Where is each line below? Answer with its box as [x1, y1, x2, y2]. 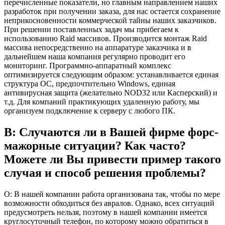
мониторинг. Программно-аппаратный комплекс [4, 61, 171, 70]
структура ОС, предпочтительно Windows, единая [4, 79, 175, 88]
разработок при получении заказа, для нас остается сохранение [4, 7, 220, 16]
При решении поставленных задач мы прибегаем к [4, 25, 179, 34]
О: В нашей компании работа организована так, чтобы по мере [4, 189, 220, 198]
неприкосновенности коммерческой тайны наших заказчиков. [4, 16, 216, 25]
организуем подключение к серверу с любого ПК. [4, 106, 175, 116]
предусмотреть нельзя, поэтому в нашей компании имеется [4, 207, 207, 216]
